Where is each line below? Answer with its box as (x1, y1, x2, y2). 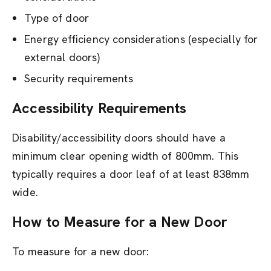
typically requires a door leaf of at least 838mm (12, 167, 250, 181)
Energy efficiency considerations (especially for (24, 32, 258, 46)
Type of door (24, 11, 90, 25)
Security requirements (24, 71, 133, 85)
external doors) (24, 50, 100, 64)
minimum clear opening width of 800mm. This (12, 149, 239, 163)
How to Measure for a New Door (12, 212, 228, 231)
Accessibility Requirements (12, 99, 187, 117)
